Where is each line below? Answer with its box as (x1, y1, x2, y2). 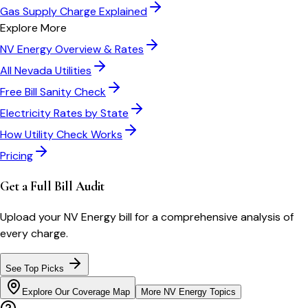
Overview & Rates (52, 41, 144, 56)
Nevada (14, 63, 52, 78)
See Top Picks (5, 263, 67, 274)
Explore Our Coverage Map (22, 287, 130, 298)
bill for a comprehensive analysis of (116, 210, 294, 225)
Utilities (52, 63, 91, 78)
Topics (207, 287, 236, 298)
